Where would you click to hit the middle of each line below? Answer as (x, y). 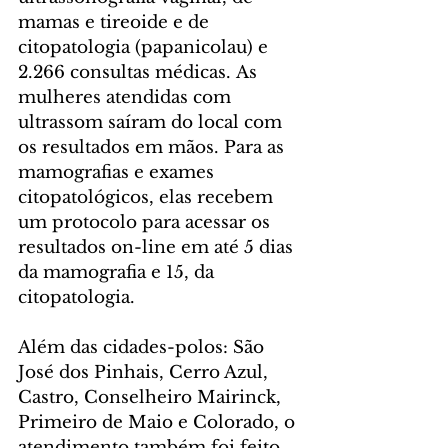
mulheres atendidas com (127, 98)
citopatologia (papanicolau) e (145, 48)
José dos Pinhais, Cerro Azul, (145, 373)
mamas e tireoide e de (116, 23)
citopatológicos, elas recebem (148, 198)
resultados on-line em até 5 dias (158, 248)
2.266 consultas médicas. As (140, 73)
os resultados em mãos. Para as (153, 148)
